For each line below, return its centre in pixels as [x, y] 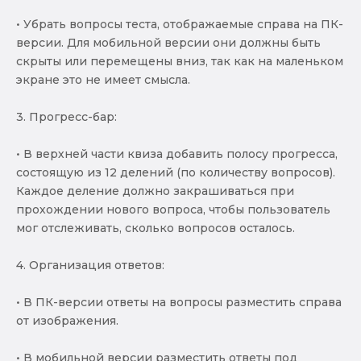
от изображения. [67, 320]
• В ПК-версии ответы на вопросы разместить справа [179, 302]
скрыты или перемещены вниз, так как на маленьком [180, 61]
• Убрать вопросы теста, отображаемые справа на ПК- [180, 24]
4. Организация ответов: [90, 265]
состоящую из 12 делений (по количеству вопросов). [176, 172]
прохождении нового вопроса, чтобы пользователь [173, 209]
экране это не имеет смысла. [103, 79]
